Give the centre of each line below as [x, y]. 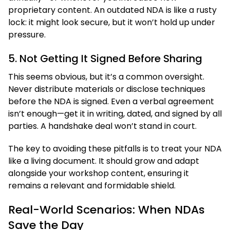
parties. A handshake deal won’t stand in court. [102, 126]
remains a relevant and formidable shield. [92, 185]
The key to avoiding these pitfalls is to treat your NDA [115, 148]
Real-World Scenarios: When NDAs [107, 209]
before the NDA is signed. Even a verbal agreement [111, 101]
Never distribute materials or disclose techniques [107, 89]
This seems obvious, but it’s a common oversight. [106, 76]
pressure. [27, 34]
